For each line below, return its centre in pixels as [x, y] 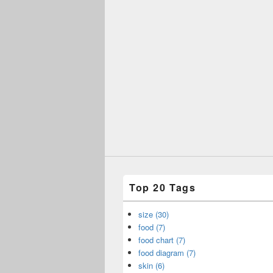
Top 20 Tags [163, 187]
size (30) [154, 214]
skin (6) [151, 265]
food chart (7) [162, 240]
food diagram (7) [167, 253]
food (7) [152, 227]
